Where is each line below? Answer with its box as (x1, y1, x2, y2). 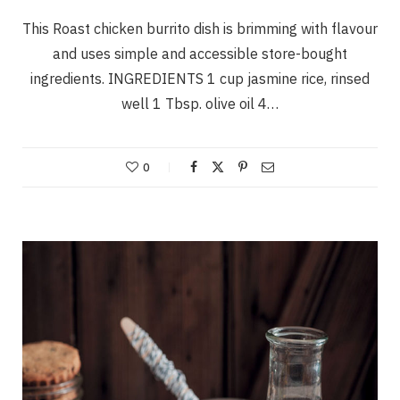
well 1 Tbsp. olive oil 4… (121, 94, 279, 112)
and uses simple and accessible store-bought (53, 44, 347, 62)
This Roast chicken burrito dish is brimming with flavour (22, 19, 378, 37)
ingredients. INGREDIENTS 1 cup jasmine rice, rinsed (30, 69, 370, 87)
